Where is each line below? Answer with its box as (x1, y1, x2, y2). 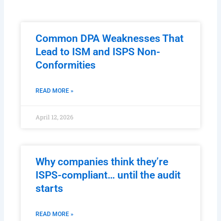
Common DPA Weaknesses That (36, 56, 184, 69)
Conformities (36, 83, 96, 95)
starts (36, 206, 64, 219)
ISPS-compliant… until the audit (36, 193, 181, 205)
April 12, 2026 (36, 137, 74, 145)
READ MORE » (36, 111, 74, 118)
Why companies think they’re (36, 180, 169, 192)
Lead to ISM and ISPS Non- (36, 70, 161, 82)
